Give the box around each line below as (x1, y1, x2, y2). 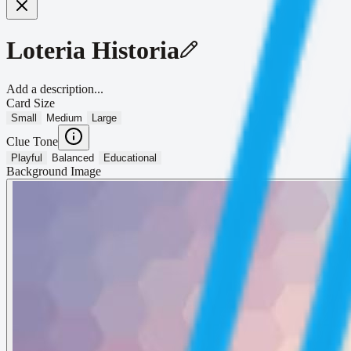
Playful (11, 151, 42, 164)
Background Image (6, 164, 101, 178)
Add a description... (6, 81, 103, 96)
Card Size (6, 96, 55, 110)
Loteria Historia (6, 36, 179, 65)
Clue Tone (6, 134, 58, 148)
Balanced (52, 151, 94, 164)
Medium (46, 111, 82, 124)
